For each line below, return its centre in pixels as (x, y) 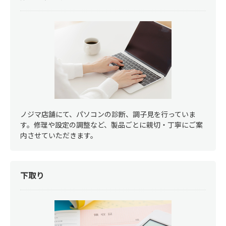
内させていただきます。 (59, 135)
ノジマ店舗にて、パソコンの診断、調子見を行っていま (108, 114)
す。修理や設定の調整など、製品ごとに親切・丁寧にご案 (111, 125)
